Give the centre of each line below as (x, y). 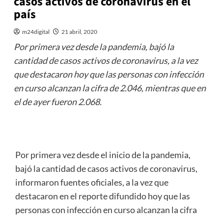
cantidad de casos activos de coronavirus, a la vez (106, 61)
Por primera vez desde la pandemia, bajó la (94, 47)
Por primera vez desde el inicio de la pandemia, (103, 155)
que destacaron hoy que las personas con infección (109, 74)
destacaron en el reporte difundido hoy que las (102, 196)
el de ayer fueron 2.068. (57, 102)
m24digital (36, 32)
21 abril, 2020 (79, 32)
